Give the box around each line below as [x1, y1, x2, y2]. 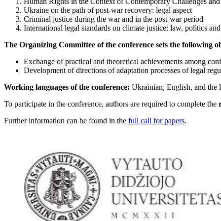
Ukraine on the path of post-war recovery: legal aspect [24, 5, 192, 14]
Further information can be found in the [4, 116, 128, 125]
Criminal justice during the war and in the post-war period [24, 14, 203, 23]
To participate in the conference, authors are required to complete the [4, 99, 219, 108]
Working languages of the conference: [4, 82, 130, 91]
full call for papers [128, 116, 184, 125]
